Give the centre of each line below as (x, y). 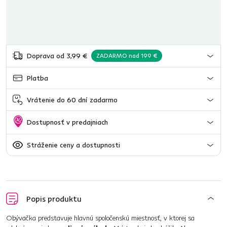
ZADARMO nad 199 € (127, 55)
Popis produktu (54, 199)
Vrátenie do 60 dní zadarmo (72, 100)
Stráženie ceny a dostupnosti (73, 145)
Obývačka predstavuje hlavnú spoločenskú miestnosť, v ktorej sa (100, 218)
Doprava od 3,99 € (57, 56)
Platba (37, 78)
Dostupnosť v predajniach (67, 122)
